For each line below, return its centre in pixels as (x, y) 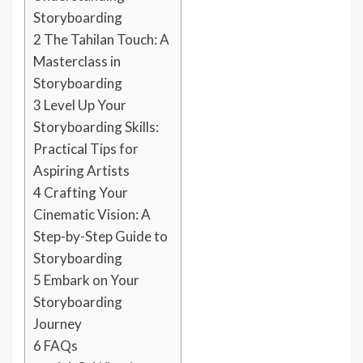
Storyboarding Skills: (96, 127)
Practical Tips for (86, 149)
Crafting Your (85, 193)
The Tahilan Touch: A (105, 40)
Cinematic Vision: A (92, 215)
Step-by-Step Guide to (100, 237)
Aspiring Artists (81, 171)
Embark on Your (90, 280)
